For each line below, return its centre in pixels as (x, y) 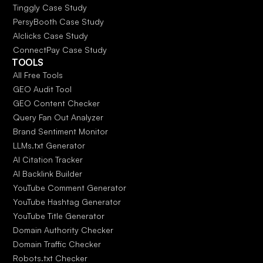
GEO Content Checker (56, 103)
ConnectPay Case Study (60, 50)
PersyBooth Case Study (58, 21)
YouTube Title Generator (59, 216)
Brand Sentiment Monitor (60, 131)
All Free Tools (38, 75)
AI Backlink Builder (48, 173)
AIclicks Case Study (50, 36)
